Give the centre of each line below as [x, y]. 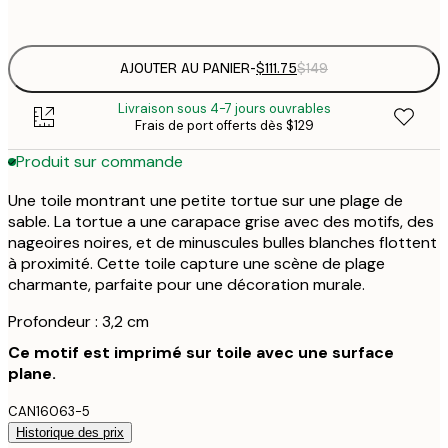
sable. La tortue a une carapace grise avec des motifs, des [221, 221]
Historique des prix [70, 432]
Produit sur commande [99, 162]
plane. [32, 373]
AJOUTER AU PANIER [185, 69]
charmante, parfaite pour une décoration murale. [186, 284]
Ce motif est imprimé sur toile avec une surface [201, 352]
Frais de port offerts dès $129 [224, 125]
